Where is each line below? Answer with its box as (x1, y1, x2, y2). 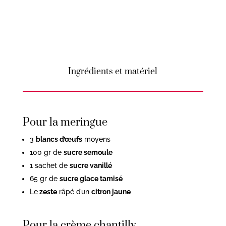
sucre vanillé (69, 161, 112, 169)
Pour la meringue (22, 115, 107, 129)
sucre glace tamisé (59, 174, 123, 183)
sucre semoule (63, 148, 112, 156)
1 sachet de (29, 161, 70, 169)
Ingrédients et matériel (68, 66, 158, 77)
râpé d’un (56, 187, 91, 196)
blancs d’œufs (35, 135, 82, 143)
